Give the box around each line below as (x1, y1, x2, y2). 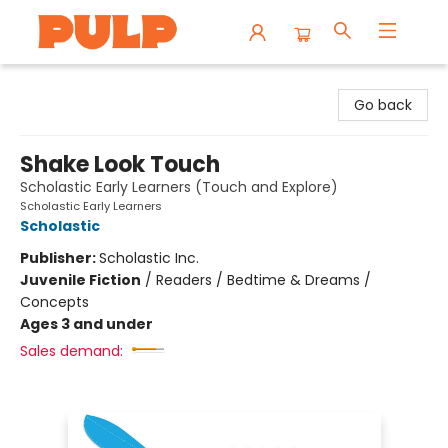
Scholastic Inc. (99, 248, 199, 268)
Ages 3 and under (20, 314, 153, 334)
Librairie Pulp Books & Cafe (15, 73, 198, 93)
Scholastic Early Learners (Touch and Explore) (20, 177, 338, 197)
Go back (354, 95, 412, 115)
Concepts (20, 292, 89, 312)
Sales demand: (20, 341, 123, 361)
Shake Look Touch (20, 149, 220, 180)
